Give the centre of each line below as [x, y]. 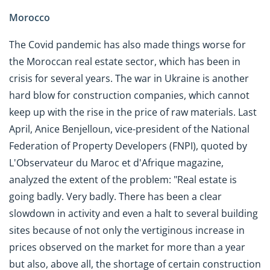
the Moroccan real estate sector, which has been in [125, 61]
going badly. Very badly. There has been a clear [115, 196]
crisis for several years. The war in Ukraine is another [129, 78]
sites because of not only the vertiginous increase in [127, 230]
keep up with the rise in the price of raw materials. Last [133, 112]
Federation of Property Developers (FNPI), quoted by [128, 146]
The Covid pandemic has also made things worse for [127, 44]
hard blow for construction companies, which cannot [129, 95]
